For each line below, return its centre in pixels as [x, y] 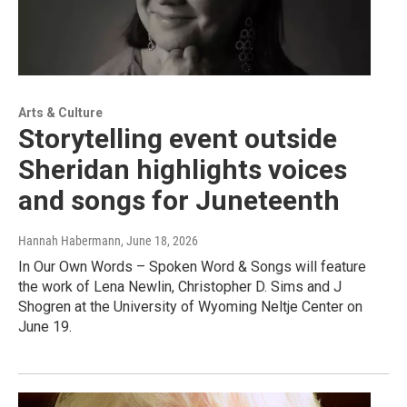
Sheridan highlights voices [183, 170]
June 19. [45, 327]
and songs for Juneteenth [179, 201]
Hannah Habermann [69, 241]
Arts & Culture [60, 113]
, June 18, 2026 [159, 241]
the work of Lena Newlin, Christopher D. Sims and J [180, 287]
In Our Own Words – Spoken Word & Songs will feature [192, 267]
